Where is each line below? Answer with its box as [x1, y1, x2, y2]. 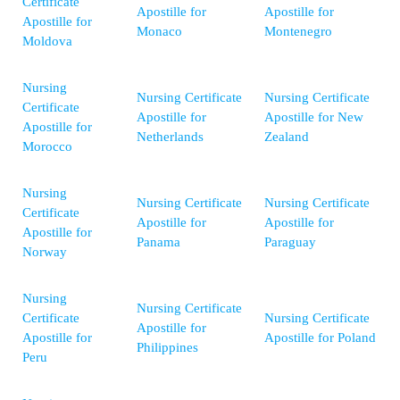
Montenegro [264, 24, 332, 39]
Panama [137, 235, 180, 250]
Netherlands [137, 129, 204, 145]
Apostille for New [264, 110, 363, 125]
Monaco [137, 24, 182, 39]
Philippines [137, 340, 198, 355]
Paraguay [264, 235, 316, 250]
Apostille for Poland [264, 330, 376, 346]
